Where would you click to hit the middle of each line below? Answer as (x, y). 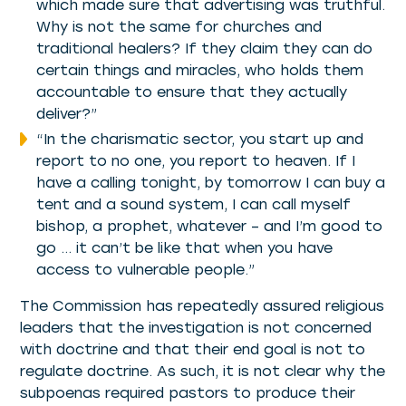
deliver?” (66, 114)
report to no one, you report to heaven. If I (195, 161)
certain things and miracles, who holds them (199, 71)
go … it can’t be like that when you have (184, 248)
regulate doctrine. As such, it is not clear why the (203, 372)
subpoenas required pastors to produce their (188, 393)
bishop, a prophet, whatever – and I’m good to (209, 227)
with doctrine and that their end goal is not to (193, 350)
